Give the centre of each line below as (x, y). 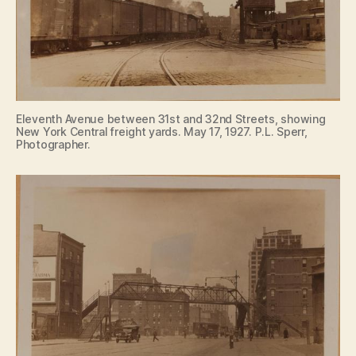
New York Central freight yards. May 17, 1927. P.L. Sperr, (162, 131)
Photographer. (53, 144)
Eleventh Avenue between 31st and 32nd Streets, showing (171, 118)
